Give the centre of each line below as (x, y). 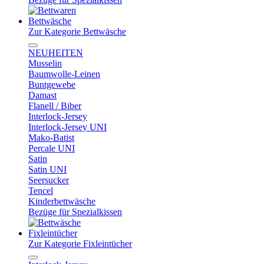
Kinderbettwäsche (62, 201)
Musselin (45, 63)
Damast (42, 95)
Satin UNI (47, 169)
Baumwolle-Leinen (64, 74)
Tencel (41, 191)
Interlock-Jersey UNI (67, 127)
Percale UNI (52, 148)
